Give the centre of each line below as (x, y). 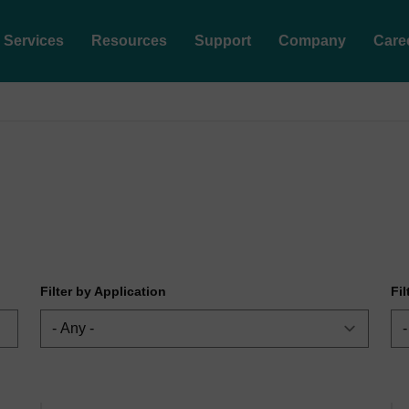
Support (223, 41)
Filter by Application (103, 291)
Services (34, 41)
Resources (129, 41)
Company (312, 41)
